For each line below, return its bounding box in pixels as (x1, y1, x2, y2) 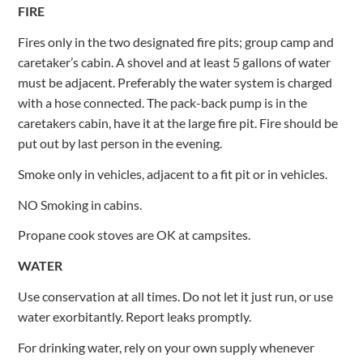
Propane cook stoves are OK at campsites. (18, 227, 251, 243)
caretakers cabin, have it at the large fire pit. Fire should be (18, 114, 339, 130)
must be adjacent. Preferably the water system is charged (18, 74, 333, 90)
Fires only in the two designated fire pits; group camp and (18, 33, 335, 49)
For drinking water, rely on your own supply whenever (18, 339, 315, 355)
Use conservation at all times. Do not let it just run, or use (18, 288, 334, 304)
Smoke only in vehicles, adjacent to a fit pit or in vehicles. (18, 165, 331, 181)
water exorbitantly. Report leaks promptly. (18, 308, 252, 324)
